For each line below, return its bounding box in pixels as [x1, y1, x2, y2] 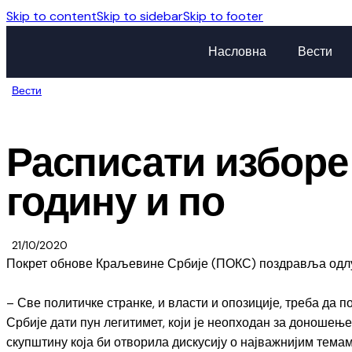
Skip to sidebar [97, 8, 183, 24]
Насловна [208, 43, 267, 60]
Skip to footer [183, 8, 263, 24]
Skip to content [6, 8, 97, 24]
